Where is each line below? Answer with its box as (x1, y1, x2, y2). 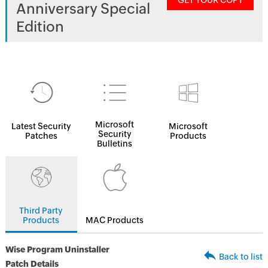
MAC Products (86, 215, 144, 225)
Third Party (19, 206, 63, 215)
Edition (16, 19, 64, 35)
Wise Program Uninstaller (5, 245, 109, 254)
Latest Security (11, 121, 71, 131)
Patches (25, 131, 57, 141)
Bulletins (97, 139, 133, 148)
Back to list (219, 252, 263, 261)
